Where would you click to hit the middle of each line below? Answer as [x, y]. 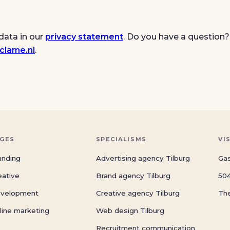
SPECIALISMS [121, 139]
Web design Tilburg [130, 210]
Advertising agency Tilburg [143, 158]
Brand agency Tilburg [133, 176]
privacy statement [84, 37]
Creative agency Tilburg [138, 193]
